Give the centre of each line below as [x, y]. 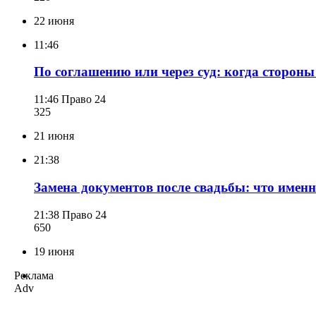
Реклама [34, 275]
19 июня [54, 251]
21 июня [54, 136]
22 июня [54, 20]
